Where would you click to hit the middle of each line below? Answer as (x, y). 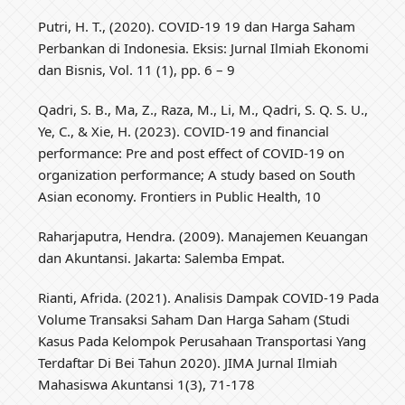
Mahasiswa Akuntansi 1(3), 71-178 (147, 385)
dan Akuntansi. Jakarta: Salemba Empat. (162, 258)
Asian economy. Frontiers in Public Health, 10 (180, 197)
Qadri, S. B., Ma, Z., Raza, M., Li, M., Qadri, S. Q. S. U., (203, 110)
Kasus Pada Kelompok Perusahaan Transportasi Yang (202, 341)
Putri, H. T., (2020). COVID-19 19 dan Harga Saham (197, 27)
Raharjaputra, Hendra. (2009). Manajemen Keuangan (203, 236)
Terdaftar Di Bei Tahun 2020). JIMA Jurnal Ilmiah (188, 363)
